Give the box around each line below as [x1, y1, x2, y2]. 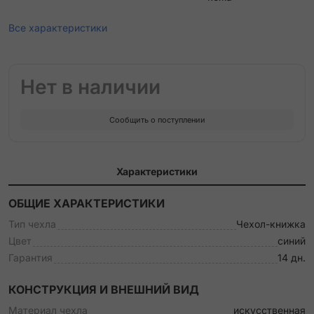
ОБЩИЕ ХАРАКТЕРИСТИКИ [8, 196, 165, 210]
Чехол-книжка [236, 218, 306, 230]
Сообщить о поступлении [109, 114, 205, 125]
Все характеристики [8, 22, 107, 34]
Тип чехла [8, 218, 56, 230]
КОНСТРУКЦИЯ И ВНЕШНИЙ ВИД [8, 282, 199, 296]
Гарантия [8, 252, 53, 264]
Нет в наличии [20, 75, 161, 99]
